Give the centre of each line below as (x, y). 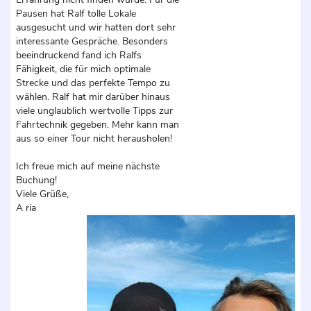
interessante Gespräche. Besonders (92, 41)
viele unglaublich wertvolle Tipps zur (94, 110)
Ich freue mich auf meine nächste (88, 166)
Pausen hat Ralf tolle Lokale (76, 13)
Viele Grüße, (42, 194)
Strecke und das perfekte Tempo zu (93, 83)
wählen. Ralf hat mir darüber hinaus (93, 96)
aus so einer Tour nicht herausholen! (94, 138)
